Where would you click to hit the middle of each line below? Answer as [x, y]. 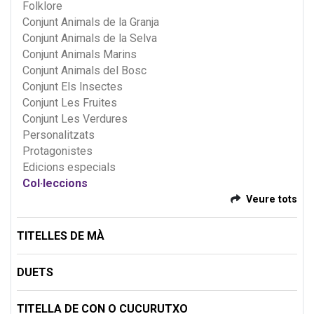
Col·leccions [55, 183]
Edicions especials [69, 167]
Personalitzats [59, 135]
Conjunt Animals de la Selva [90, 38]
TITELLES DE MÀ [61, 235]
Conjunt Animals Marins [80, 54]
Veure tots [272, 199]
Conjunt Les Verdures [75, 118]
